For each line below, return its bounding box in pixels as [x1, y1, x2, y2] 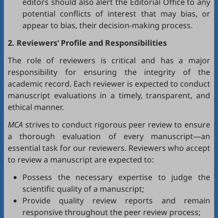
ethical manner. [8, 102, 64, 112]
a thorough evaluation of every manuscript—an [8, 131, 210, 142]
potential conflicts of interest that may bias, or [22, 8, 210, 19]
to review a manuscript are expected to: [8, 154, 154, 165]
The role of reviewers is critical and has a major [8, 55, 210, 66]
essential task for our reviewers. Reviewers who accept [8, 143, 210, 153]
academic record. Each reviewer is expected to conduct [8, 78, 210, 89]
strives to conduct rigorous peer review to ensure [23, 119, 210, 130]
